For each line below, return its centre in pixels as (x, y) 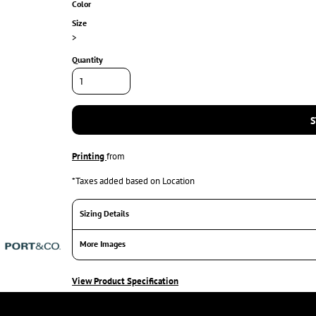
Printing (89, 156)
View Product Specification (125, 281)
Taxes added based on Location (135, 181)
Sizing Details (104, 213)
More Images (103, 243)
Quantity (87, 59)
